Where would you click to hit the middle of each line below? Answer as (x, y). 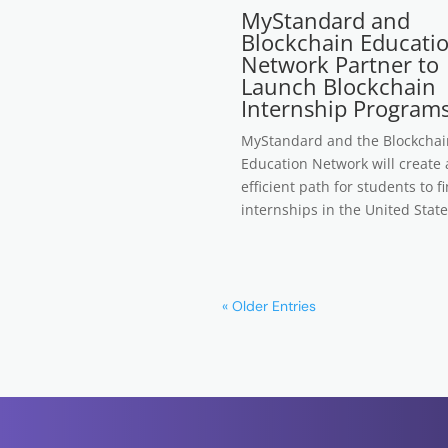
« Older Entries (269, 306)
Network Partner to (340, 64)
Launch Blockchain (338, 86)
